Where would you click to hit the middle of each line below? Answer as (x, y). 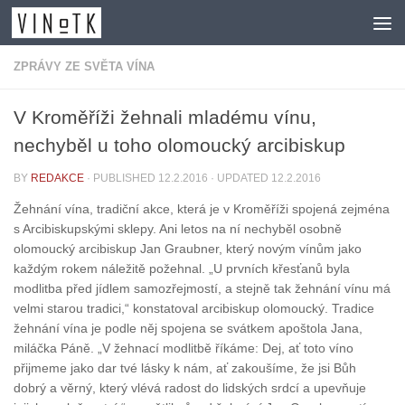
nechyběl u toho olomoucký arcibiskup (179, 145)
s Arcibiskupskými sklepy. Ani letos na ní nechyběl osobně (178, 229)
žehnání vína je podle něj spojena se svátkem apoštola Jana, (188, 329)
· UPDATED (240, 178)
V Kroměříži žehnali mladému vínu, (165, 117)
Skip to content (72, 25)
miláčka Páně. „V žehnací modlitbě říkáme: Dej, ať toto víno (184, 348)
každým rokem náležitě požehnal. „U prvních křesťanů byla (182, 269)
